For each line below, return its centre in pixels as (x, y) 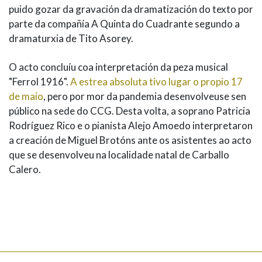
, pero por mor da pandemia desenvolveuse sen (145, 96)
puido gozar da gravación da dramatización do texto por (131, 9)
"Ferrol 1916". (39, 82)
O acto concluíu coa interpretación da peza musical (118, 67)
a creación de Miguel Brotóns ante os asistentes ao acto (130, 140)
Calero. (25, 169)
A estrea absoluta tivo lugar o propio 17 (156, 82)
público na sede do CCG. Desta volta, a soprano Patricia (130, 111)
